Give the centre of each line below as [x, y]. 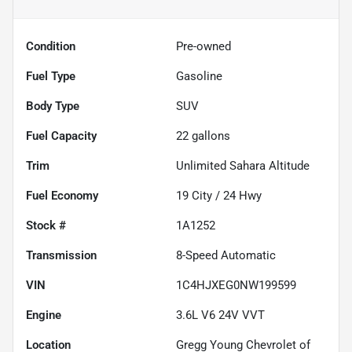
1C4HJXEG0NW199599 [236, 285]
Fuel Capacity [61, 136]
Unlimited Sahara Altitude [243, 165]
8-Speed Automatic [226, 255]
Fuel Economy [62, 195]
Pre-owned [203, 46]
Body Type [53, 106]
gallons [209, 136]
